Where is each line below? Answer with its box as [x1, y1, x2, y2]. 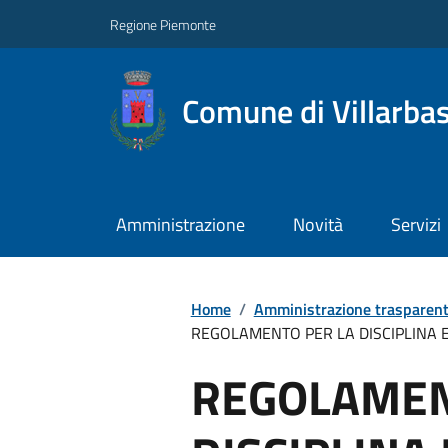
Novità [292, 211, 343, 239]
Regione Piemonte [110, 13, 216, 35]
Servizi [390, 211, 441, 239]
